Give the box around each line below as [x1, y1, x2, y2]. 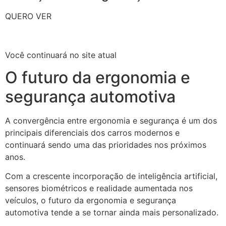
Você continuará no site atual [5, 49, 117, 60]
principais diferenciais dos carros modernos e [5, 127, 180, 138]
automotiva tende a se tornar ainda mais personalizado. [5, 207, 218, 218]
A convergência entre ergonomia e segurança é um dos [5, 115, 217, 126]
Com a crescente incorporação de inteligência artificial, [5, 171, 217, 182]
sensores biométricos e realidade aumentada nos [5, 183, 193, 194]
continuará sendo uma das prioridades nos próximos [5, 139, 206, 150]
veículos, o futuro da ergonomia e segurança [5, 195, 176, 206]
